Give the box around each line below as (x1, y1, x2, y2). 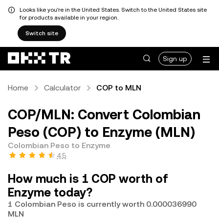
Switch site (25, 30, 58, 37)
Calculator (44, 83, 81, 92)
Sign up (163, 55, 187, 63)
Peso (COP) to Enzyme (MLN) (8, 124, 195, 140)
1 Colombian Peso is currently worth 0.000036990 (8, 199, 197, 209)
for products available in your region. (20, 14, 118, 21)
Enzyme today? (8, 186, 92, 199)
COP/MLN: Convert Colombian (8, 107, 200, 122)
